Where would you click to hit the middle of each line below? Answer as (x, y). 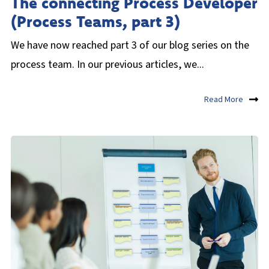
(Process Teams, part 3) (95, 21)
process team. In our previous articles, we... (107, 64)
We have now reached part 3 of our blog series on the (130, 45)
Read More (224, 100)
